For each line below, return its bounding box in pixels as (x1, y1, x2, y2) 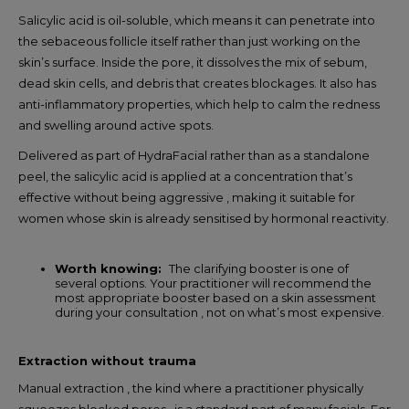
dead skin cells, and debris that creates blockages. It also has (18, 75, 376, 90)
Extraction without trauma (18, 352, 196, 368)
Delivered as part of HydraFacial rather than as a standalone (18, 147, 370, 163)
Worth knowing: (55, 260, 169, 276)
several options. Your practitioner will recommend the (55, 275, 372, 290)
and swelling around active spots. (18, 117, 214, 132)
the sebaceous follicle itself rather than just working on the (18, 33, 361, 48)
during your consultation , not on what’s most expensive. (55, 304, 384, 320)
